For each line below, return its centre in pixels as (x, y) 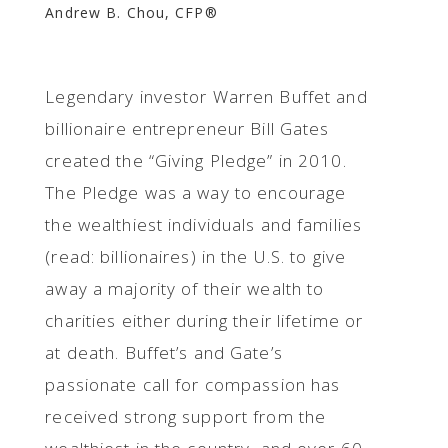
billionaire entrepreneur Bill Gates (187, 128)
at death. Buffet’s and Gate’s (164, 352)
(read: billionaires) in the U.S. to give (196, 256)
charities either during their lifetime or (204, 320)
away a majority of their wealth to (185, 288)
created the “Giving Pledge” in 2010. (198, 160)
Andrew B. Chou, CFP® (131, 12)
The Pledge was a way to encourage (196, 192)
